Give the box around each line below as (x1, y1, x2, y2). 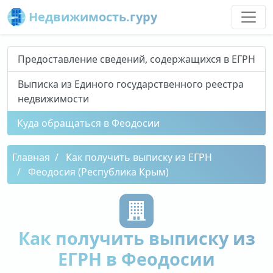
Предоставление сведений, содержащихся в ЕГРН (18, 52, 255, 66)
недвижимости (18, 92, 89, 105)
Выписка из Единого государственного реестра (18, 77, 244, 91)
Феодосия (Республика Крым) (28, 165, 169, 179)
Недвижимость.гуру (26, 9, 157, 25)
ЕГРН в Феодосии (58, 247, 215, 271)
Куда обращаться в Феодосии (17, 116, 160, 130)
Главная (12, 151, 50, 164)
